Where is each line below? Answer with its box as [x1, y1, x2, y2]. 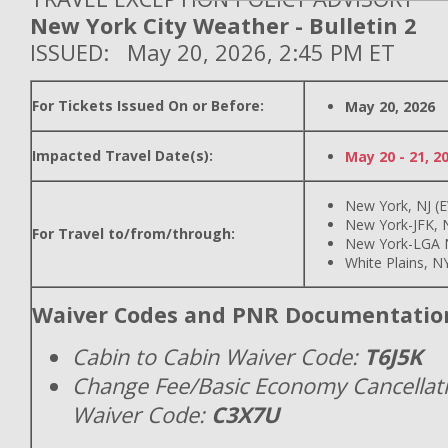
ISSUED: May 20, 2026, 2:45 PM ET [30, 38, 395, 67]
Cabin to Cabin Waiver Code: [72, 342, 358, 371]
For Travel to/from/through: [32, 224, 235, 243]
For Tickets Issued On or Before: [32, 96, 264, 115]
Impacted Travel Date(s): [32, 146, 213, 165]
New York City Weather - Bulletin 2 [30, 11, 417, 40]
